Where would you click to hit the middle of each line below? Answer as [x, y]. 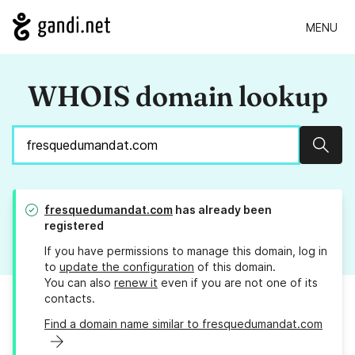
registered [74, 226]
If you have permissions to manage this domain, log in [186, 251]
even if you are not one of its [238, 283]
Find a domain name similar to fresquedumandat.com [183, 324]
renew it [136, 283]
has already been [222, 210]
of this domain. [235, 267]
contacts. [70, 299]
